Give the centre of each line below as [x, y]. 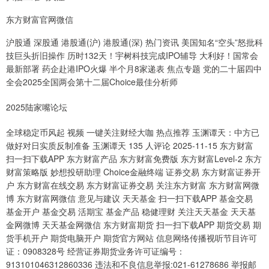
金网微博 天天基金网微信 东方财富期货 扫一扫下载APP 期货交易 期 [134, 225]
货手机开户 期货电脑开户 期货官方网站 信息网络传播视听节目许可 [131, 238]
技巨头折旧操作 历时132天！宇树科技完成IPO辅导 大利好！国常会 [132, 56]
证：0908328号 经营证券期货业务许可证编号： [95, 251]
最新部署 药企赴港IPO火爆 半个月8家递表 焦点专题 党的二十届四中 [134, 69]
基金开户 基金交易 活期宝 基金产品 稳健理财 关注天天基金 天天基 [131, 212]
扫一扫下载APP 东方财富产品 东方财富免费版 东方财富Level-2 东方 [134, 159]
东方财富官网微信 [40, 20]
